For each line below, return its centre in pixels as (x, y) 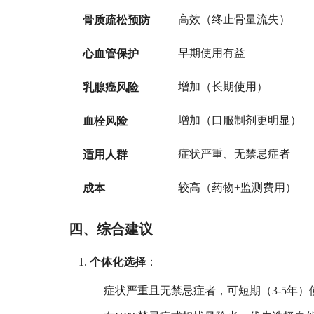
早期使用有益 (212, 53)
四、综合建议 (111, 229)
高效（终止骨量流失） (234, 19)
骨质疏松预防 (117, 20)
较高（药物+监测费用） (238, 187)
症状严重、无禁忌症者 (234, 154)
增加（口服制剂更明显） (240, 120)
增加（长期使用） (223, 87)
